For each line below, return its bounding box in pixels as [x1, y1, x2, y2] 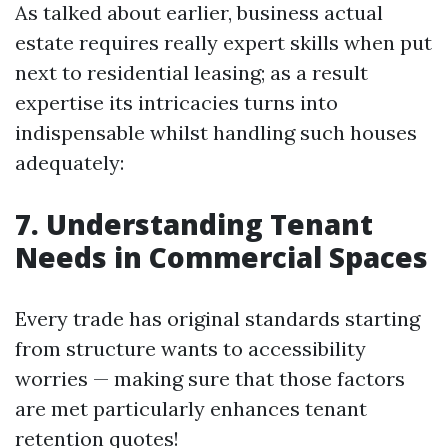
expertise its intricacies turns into [15, 90, 338, 115]
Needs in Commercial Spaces [15, 238, 428, 276]
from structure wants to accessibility [15, 336, 366, 361]
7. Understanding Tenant [15, 205, 373, 243]
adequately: [15, 150, 124, 175]
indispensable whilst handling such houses [15, 120, 417, 145]
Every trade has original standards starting [15, 306, 420, 331]
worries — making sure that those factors [15, 366, 405, 391]
